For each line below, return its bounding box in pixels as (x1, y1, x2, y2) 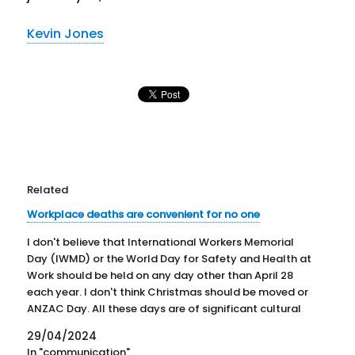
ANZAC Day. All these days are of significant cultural (27, 300, 302, 316)
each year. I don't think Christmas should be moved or (27, 284, 309, 300)
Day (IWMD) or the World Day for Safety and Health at (27, 250, 312, 266)
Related (27, 181, 69, 197)
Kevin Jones (27, 24, 105, 43)
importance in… (27, 317, 108, 333)
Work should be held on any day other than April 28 (27, 267, 294, 283)
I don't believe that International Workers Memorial (27, 234, 295, 250)
